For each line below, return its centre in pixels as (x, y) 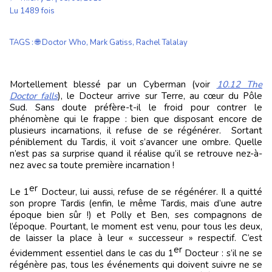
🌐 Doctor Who (61, 42)
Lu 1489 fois (32, 11)
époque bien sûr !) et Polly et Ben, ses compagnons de (136, 215)
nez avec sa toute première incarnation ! (93, 165)
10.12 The (240, 84)
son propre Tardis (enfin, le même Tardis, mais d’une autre (136, 203)
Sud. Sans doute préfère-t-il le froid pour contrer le (136, 107)
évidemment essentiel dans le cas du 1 (92, 253)
